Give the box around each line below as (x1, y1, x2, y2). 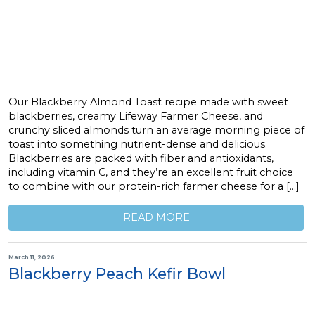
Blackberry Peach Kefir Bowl (8, 264, 226, 283)
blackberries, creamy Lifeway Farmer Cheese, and (8, 109, 263, 122)
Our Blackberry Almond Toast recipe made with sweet (8, 95, 288, 108)
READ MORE (122, 211, 190, 224)
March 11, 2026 (8, 253, 55, 261)
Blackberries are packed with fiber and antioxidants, (8, 151, 274, 165)
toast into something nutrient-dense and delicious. (8, 137, 273, 150)
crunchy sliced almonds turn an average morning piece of (8, 123, 304, 136)
